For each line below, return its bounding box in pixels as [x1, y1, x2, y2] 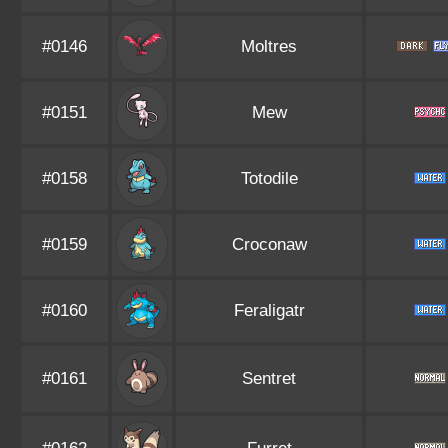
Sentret [242, 369, 296, 388]
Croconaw [231, 235, 307, 254]
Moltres [241, 37, 297, 56]
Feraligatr [233, 301, 305, 320]
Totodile [240, 169, 298, 188]
